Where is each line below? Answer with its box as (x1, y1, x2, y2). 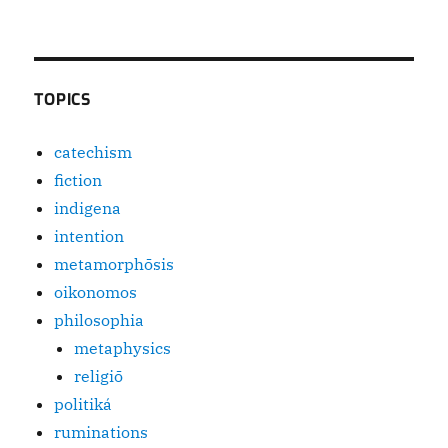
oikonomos (54, 282, 138, 302)
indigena (54, 198, 122, 218)
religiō (74, 366, 124, 386)
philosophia (54, 310, 145, 330)
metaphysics (74, 338, 172, 358)
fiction (54, 170, 103, 190)
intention (54, 226, 125, 246)
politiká (54, 394, 113, 414)
